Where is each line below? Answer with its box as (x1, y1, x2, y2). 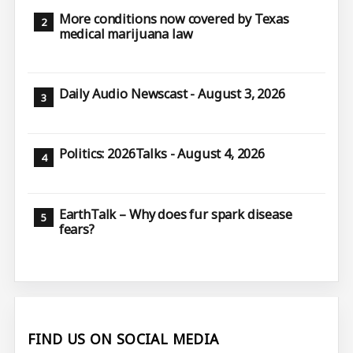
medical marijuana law (58, 24, 193, 43)
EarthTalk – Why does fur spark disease (58, 205, 292, 223)
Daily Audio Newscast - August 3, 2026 (58, 85, 285, 103)
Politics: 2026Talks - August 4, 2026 (58, 145, 265, 163)
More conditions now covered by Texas (58, 9, 289, 28)
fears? (58, 220, 95, 238)
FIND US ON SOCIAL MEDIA (28, 329, 219, 349)
